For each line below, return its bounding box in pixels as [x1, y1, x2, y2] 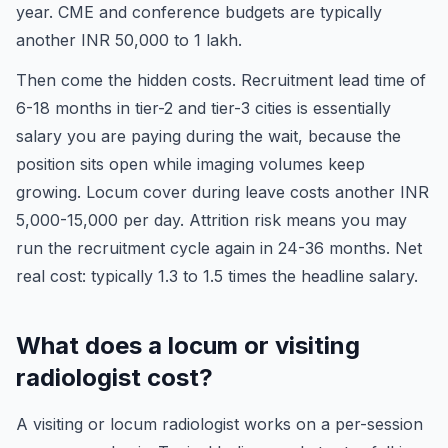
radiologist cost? [16, 363, 213, 392]
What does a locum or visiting [16, 331, 360, 360]
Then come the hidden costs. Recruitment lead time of [16, 70, 426, 90]
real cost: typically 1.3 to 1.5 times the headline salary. [16, 266, 418, 286]
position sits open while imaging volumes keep [16, 154, 365, 174]
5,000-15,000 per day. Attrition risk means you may [16, 210, 407, 230]
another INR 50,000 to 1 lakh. [16, 30, 242, 50]
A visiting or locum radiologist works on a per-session [16, 414, 423, 434]
